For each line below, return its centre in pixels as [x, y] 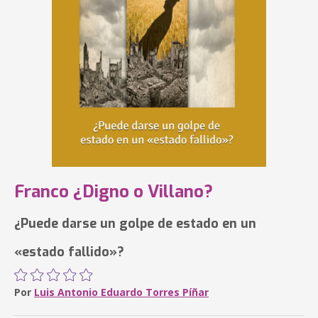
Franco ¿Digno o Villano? [114, 192]
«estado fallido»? [69, 252]
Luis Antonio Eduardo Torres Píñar [121, 292]
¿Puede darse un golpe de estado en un [135, 224]
